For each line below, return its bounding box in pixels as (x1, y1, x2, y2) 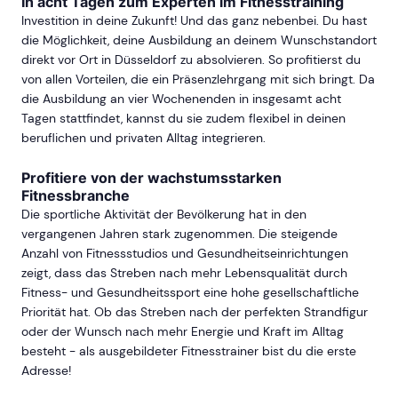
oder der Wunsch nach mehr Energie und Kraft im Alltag (21, 323, 344, 340)
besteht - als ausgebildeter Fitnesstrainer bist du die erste (21, 343, 356, 360)
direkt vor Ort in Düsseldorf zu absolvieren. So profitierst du (21, 52, 361, 68)
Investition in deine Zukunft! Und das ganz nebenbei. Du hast (21, 12, 367, 29)
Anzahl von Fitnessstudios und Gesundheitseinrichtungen (21, 245, 348, 262)
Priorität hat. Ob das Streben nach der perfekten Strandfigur (21, 304, 368, 321)
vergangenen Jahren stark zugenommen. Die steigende (21, 226, 338, 243)
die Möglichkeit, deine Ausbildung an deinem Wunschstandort (21, 32, 377, 49)
